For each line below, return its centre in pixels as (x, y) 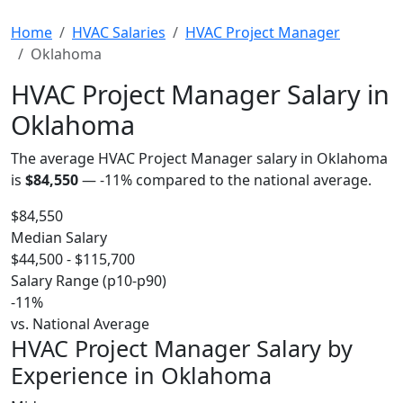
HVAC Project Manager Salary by (182, 348)
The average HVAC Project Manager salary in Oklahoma (199, 158)
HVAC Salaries (119, 32)
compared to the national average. (252, 180)
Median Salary (59, 237)
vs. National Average (80, 324)
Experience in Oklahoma (141, 375)
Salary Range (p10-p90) (89, 281)
